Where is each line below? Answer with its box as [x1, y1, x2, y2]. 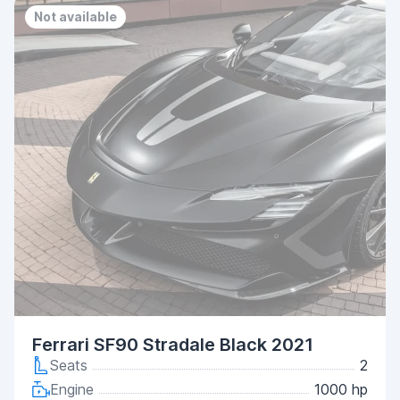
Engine [50, 380, 94, 398]
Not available [34, 9, 117, 24]
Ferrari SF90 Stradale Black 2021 [32, 334, 313, 355]
